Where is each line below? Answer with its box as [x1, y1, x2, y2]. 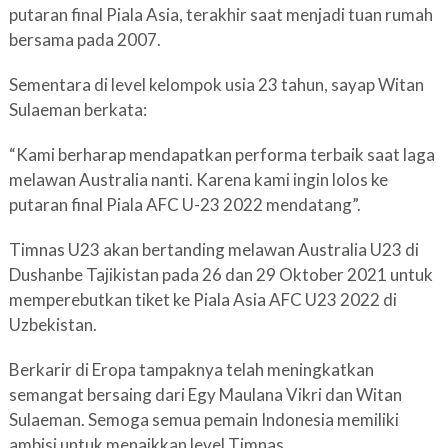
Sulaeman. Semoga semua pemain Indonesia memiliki [8, 409, 399, 430]
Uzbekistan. [8, 314, 97, 335]
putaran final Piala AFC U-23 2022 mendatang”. [8, 194, 361, 215]
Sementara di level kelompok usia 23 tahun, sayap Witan [8, 74, 424, 95]
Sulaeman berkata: [8, 99, 147, 120]
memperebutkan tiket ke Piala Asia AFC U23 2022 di [8, 289, 397, 310]
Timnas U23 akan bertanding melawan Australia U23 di [8, 239, 419, 260]
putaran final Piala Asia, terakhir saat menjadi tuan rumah [8, 4, 433, 25]
